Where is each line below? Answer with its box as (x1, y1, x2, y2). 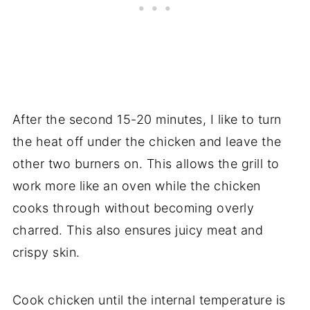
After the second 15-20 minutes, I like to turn (12, 111, 282, 127)
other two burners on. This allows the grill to (12, 156, 280, 171)
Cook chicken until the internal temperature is (12, 292, 286, 307)
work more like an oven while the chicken (12, 178, 261, 193)
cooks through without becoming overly (12, 200, 255, 215)
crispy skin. (12, 244, 80, 259)
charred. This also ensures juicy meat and (12, 222, 264, 237)
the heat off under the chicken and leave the (12, 134, 282, 149)
